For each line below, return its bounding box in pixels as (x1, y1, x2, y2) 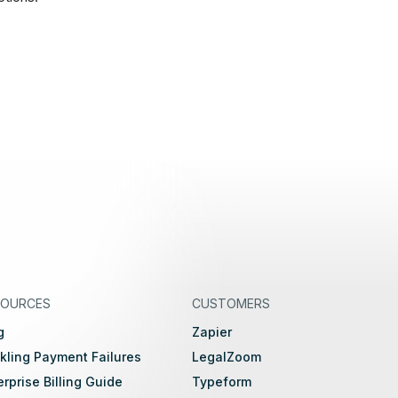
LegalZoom (191, 349, 261, 364)
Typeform (191, 374, 251, 389)
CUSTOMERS (191, 296, 270, 311)
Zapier (191, 324, 232, 339)
